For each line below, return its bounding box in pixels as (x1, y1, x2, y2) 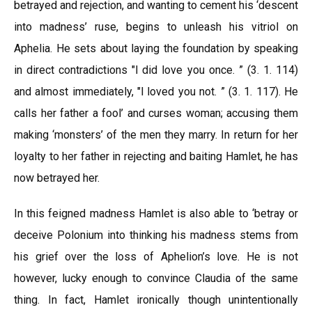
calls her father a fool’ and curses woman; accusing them (14, 107, 298, 120)
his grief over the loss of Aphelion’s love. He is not (14, 250, 298, 263)
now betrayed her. (14, 171, 100, 185)
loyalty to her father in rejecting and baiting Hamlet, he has (14, 150, 298, 163)
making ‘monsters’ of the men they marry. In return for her (14, 128, 298, 141)
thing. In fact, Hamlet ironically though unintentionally (14, 293, 298, 306)
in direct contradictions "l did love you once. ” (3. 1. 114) (14, 63, 298, 77)
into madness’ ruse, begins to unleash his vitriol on (14, 20, 298, 33)
